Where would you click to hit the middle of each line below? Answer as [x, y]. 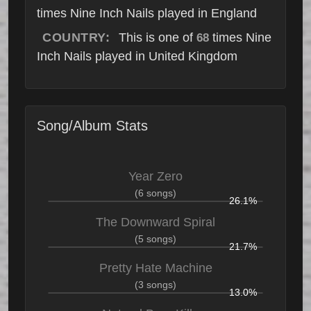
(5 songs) [155, 239]
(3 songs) [155, 285]
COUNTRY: [76, 38]
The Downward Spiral [155, 222]
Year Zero [155, 177]
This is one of [156, 38]
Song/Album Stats [92, 126]
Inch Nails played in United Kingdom [137, 57]
